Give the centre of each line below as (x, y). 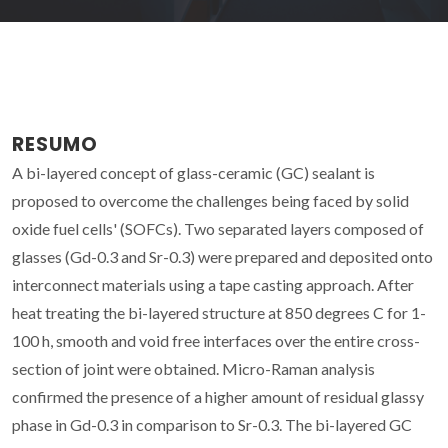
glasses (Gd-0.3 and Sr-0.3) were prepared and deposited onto (222, 256)
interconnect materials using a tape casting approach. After (213, 284)
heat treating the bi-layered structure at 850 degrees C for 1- (219, 312)
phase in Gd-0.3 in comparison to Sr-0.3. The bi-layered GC (212, 424)
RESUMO (55, 144)
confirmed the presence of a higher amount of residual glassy (218, 396)
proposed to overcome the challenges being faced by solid (210, 200)
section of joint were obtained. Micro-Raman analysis (193, 368)
